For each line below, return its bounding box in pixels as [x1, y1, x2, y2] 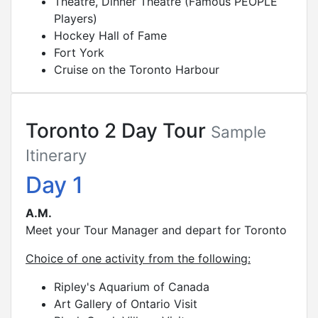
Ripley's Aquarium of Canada [54, 279, 209, 294]
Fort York [54, 45, 104, 60]
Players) [54, 11, 97, 26]
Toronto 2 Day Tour [26, 118, 211, 143]
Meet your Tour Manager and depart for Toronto [26, 222, 287, 237]
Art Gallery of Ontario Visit [54, 296, 197, 311]
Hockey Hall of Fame [54, 28, 167, 43]
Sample [211, 121, 266, 141]
